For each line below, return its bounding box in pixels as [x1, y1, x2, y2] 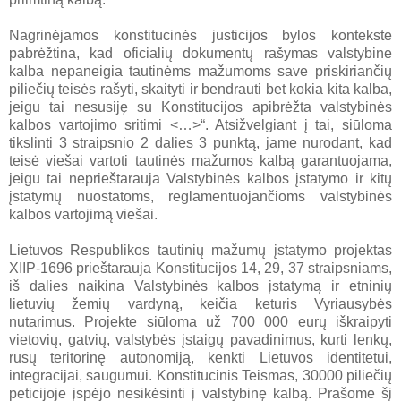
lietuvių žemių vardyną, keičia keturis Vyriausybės [9, 295, 392, 311]
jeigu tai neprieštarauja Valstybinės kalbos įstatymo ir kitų [9, 170, 392, 186]
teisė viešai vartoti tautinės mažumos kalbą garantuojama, [9, 152, 392, 168]
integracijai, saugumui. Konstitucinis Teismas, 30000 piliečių [9, 367, 392, 383]
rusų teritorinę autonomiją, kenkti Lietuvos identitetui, [9, 349, 392, 365]
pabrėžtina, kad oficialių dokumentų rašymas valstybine [9, 45, 392, 61]
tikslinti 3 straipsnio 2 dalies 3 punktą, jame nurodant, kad [9, 134, 392, 150]
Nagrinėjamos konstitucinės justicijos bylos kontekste [9, 27, 392, 43]
